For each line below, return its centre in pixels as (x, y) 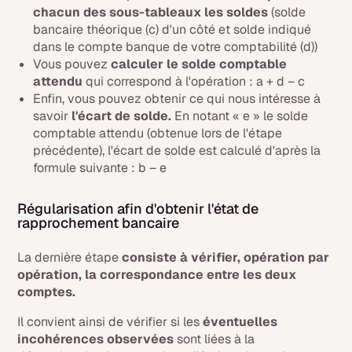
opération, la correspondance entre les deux (157, 275)
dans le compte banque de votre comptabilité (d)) (176, 47)
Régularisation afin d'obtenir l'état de (138, 209)
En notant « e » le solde (240, 116)
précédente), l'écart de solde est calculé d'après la (177, 151)
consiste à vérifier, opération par (226, 258)
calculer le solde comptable (199, 64)
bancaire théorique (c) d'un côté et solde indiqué (172, 30)
